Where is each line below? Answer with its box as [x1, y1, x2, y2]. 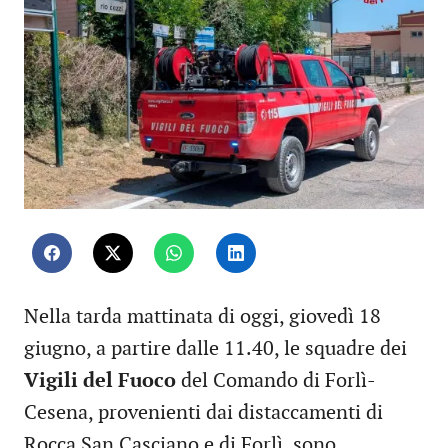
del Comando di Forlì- [176, 369, 376, 394]
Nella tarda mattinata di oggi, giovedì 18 [24, 305, 381, 330]
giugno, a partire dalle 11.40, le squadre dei [24, 337, 407, 362]
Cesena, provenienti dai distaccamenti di [24, 401, 383, 426]
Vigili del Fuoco [24, 369, 176, 394]
